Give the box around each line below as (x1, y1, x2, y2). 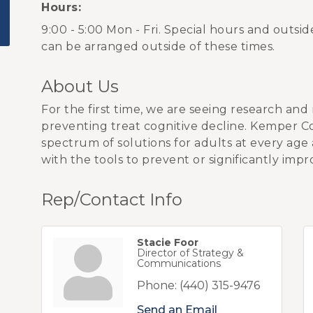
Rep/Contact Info (41, 189, 182, 210)
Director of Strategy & (137, 247, 244, 259)
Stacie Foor (137, 236, 198, 249)
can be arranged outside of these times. (41, 40, 275, 53)
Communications (137, 257, 221, 270)
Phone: (137, 279, 177, 292)
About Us (41, 76, 119, 96)
